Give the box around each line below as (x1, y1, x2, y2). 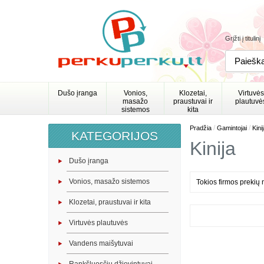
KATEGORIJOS (71, 129, 158, 143)
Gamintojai (217, 124, 247, 131)
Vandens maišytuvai (69, 239, 133, 247)
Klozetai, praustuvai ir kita (69, 198, 151, 206)
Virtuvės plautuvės (69, 219, 128, 227)
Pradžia (190, 124, 212, 131)
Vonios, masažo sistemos (69, 177, 150, 186)
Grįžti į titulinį (225, 35, 260, 42)
